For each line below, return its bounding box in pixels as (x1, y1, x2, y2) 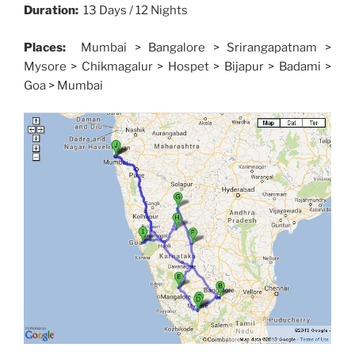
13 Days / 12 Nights (81, 3, 188, 18)
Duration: (24, 3, 81, 18)
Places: (24, 40, 74, 55)
